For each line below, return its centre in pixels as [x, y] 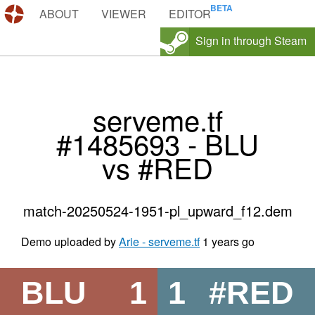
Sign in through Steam [251, 40]
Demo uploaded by [70, 242]
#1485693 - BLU [157, 143]
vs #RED [157, 167]
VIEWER [124, 14]
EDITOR [190, 14]
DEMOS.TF [57, 14]
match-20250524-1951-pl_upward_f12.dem [157, 211]
